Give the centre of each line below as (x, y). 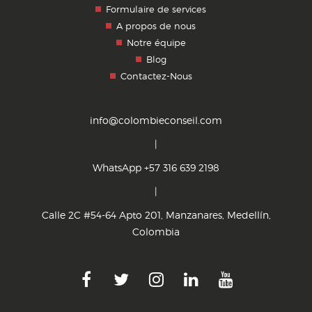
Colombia (156, 232)
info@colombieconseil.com (156, 120)
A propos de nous (156, 26)
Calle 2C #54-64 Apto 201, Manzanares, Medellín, (156, 215)
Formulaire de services (156, 9)
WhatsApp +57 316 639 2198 (156, 168)
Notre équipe (156, 43)
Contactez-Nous (156, 76)
